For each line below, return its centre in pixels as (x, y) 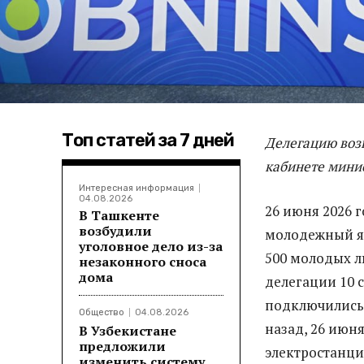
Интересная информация (136, 188)
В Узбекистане (128, 330)
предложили (122, 346)
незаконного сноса (143, 261)
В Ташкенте (119, 215)
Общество (102, 312)
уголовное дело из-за (151, 246)
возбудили (115, 230)
